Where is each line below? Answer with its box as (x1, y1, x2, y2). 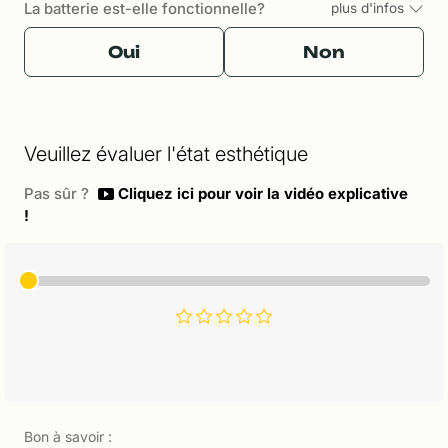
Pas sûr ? (24, 185, 93, 204)
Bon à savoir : (24, 427, 112, 445)
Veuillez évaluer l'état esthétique (24, 142, 308, 167)
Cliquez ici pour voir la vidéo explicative (114, 185, 408, 204)
